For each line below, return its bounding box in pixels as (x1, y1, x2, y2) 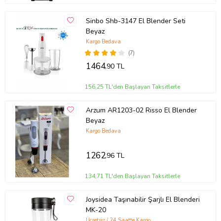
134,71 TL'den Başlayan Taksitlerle (85, 172, 181, 180)
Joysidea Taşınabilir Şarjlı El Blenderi (85, 195, 200, 205)
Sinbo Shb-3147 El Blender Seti (85, 16, 185, 26)
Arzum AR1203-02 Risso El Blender (85, 106, 197, 115)
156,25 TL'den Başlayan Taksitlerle (85, 82, 181, 91)
